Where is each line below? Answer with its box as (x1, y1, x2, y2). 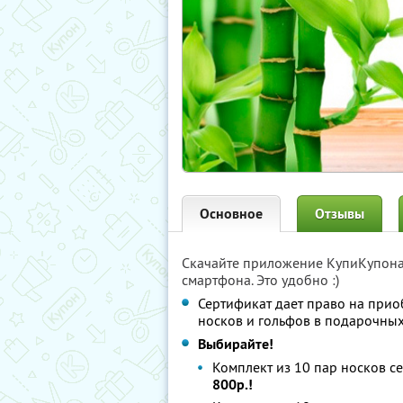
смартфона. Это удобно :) (182, 271, 339, 289)
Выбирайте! (198, 335, 273, 354)
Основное (200, 204, 263, 223)
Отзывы (315, 204, 364, 223)
